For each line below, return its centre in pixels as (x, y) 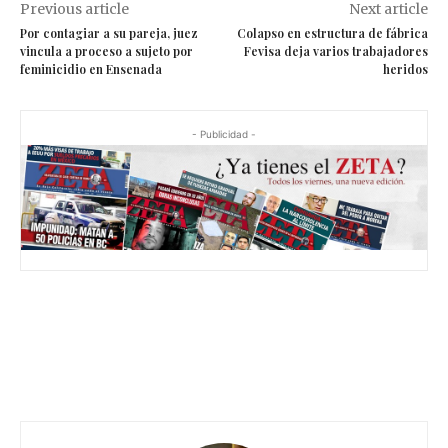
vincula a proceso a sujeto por (106, 51)
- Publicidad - (224, 134)
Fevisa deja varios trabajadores (335, 51)
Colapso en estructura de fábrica (332, 33)
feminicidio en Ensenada (91, 69)
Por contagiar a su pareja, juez (108, 33)
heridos (405, 69)
